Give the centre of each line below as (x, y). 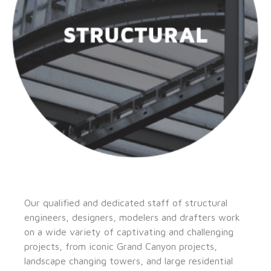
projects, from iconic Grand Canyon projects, (121, 246)
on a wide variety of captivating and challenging (129, 232)
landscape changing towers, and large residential (129, 261)
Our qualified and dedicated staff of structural (126, 203)
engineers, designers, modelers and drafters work (132, 217)
